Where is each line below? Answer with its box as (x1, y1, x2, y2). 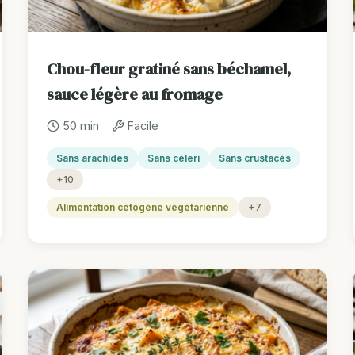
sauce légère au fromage (46, 83, 223, 106)
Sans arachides (55, 152, 128, 165)
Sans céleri (147, 152, 200, 165)
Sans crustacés (218, 152, 291, 165)
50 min (62, 119, 99, 133)
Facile (127, 119, 158, 133)
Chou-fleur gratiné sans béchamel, (46, 58, 291, 81)
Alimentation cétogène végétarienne (55, 201, 229, 214)
